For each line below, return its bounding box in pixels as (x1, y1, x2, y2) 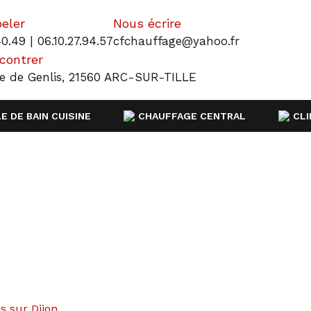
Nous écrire (113, 16, 182, 31)
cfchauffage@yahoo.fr (113, 34, 240, 48)
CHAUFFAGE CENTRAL (137, 110, 246, 121)
